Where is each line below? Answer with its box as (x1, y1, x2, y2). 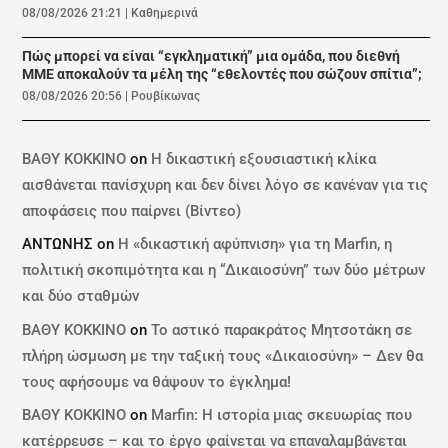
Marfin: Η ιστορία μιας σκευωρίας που (151, 406, 413, 425)
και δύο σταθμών (22, 287, 140, 306)
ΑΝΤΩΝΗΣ (22, 235, 94, 254)
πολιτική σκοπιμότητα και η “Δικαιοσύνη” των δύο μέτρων (22, 261, 426, 280)
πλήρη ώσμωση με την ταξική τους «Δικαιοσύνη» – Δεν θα (22, 346, 424, 365)
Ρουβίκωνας (131, 88, 201, 103)
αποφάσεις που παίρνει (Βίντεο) (22, 201, 242, 220)
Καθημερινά (131, 5, 199, 20)
